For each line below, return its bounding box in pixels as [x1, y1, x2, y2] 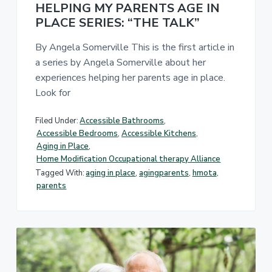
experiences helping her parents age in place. [35, 71, 225, 85]
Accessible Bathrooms [80, 115, 165, 126]
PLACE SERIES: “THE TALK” [35, 15, 200, 32]
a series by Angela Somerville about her [35, 56, 206, 70]
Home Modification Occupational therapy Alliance [36, 153, 221, 165]
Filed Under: [35, 115, 78, 126]
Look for [35, 86, 70, 100]
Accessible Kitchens [121, 127, 197, 139]
